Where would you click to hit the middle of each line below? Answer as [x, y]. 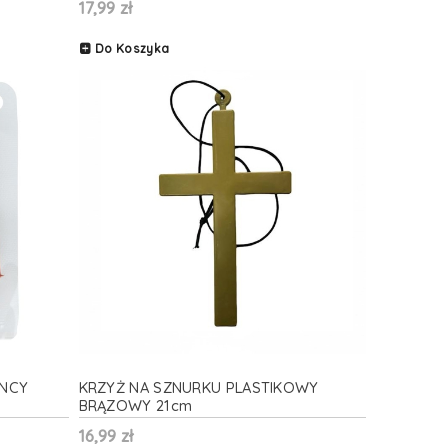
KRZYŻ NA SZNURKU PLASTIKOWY [198, 387]
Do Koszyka [132, 48]
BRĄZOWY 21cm [135, 405]
